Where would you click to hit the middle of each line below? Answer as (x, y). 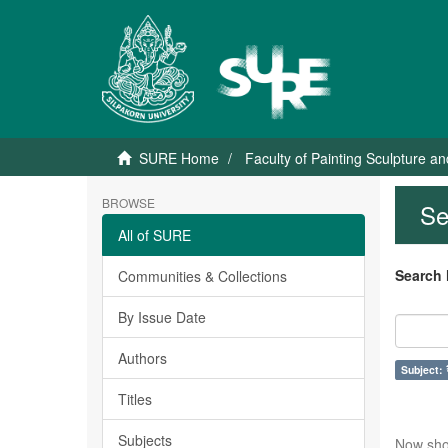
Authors (142, 358)
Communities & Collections (202, 276)
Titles (135, 399)
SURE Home (179, 158)
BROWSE (128, 202)
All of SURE (154, 235)
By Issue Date (162, 317)
